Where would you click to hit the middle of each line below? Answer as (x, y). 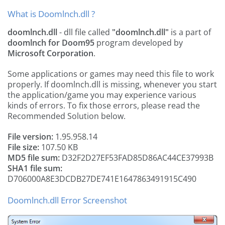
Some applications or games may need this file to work (111, 74)
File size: (23, 147)
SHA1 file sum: (35, 168)
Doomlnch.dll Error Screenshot (67, 200)
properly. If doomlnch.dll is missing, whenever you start (112, 84)
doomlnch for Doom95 (51, 43)
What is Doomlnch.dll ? (51, 14)
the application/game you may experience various (102, 95)
